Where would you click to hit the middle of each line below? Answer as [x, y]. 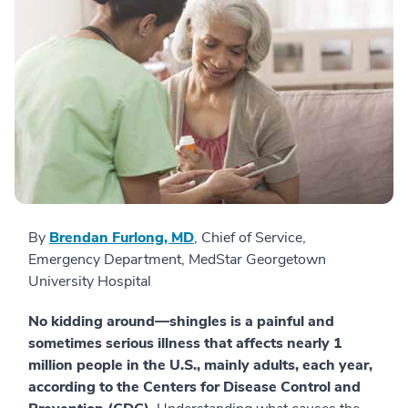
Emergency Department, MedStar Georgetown [177, 260]
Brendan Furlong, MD [122, 238]
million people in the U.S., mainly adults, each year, [200, 366]
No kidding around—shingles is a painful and [181, 322]
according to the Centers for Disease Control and [194, 388]
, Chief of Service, [250, 238]
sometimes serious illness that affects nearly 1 [185, 344]
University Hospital [90, 282]
